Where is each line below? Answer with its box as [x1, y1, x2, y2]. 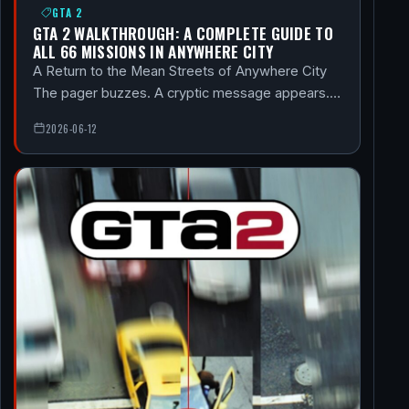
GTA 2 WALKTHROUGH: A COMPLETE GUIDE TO [32, 21, 333, 46]
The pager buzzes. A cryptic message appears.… [32, 85, 341, 102]
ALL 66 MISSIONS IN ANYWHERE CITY [32, 39, 274, 64]
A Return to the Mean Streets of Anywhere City [32, 63, 327, 80]
